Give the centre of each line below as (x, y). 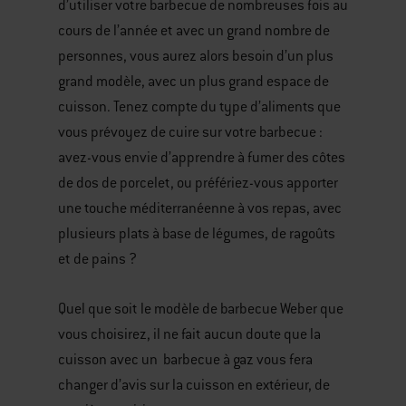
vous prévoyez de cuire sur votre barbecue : (190, 133)
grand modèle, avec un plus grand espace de (193, 82)
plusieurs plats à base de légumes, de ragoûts (197, 234)
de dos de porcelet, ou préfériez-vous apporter (198, 184)
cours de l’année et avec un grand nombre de (194, 31)
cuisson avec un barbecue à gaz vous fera (185, 360)
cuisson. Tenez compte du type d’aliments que (199, 107)
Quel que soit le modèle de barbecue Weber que (201, 309)
